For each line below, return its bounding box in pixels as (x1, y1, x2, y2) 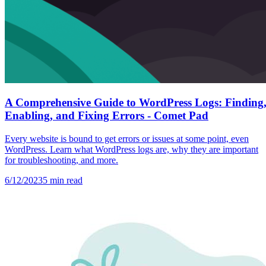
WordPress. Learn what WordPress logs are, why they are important (5, 144, 258, 155)
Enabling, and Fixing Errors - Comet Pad (5, 109, 208, 122)
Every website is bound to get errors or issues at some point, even (5, 134, 249, 144)
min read (47, 175, 83, 186)
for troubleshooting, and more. (5, 155, 118, 166)
